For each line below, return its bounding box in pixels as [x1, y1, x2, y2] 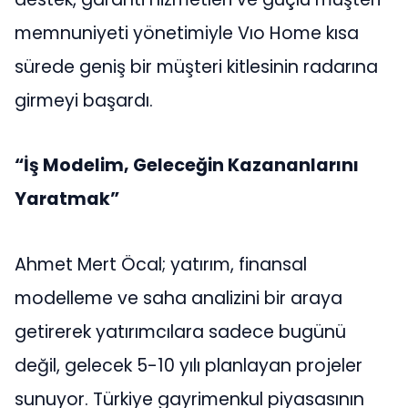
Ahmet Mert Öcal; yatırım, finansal [15, 251, 307, 277]
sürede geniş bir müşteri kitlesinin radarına [15, 54, 378, 79]
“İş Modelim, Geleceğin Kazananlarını [15, 153, 359, 178]
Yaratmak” [15, 187, 119, 212]
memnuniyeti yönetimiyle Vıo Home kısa [15, 20, 359, 46]
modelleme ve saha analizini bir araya [15, 285, 342, 311]
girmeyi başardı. [15, 87, 153, 113]
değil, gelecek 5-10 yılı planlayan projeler [15, 352, 362, 378]
